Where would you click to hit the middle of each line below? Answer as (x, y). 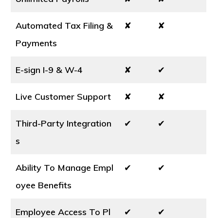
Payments (36, 43)
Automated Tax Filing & (64, 26)
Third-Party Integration (64, 123)
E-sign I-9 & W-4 (49, 70)
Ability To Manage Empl (65, 168)
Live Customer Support (64, 97)
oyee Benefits (44, 185)
